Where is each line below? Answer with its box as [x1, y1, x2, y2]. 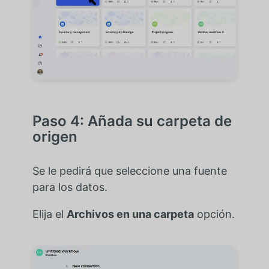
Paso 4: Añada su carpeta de [32, 112, 232, 130]
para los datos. [32, 181, 107, 194]
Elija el [32, 208, 67, 221]
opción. [193, 208, 235, 221]
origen [32, 128, 77, 146]
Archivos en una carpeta [66, 208, 194, 221]
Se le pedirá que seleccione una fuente [32, 165, 227, 178]
